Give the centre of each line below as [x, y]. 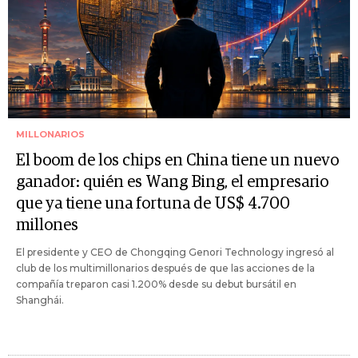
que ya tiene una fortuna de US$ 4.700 [153, 204]
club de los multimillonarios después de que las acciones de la [165, 268]
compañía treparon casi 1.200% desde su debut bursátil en [156, 284]
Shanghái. [40, 300]
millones [47, 226]
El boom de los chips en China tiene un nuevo [177, 161]
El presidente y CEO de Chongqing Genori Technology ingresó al [175, 253]
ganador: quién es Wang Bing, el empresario [172, 183]
